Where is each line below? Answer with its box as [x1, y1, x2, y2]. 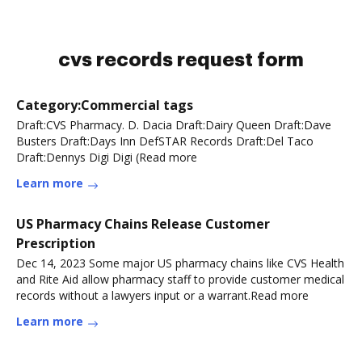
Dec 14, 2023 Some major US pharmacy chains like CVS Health [16, 255, 344, 271]
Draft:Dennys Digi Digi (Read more [16, 149, 197, 165]
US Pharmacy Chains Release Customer [16, 215, 270, 233]
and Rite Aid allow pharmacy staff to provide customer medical [16, 271, 344, 287]
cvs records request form [58, 50, 304, 69]
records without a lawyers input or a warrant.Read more [16, 288, 309, 303]
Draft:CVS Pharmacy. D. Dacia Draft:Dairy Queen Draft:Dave [16, 117, 331, 133]
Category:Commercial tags [16, 96, 193, 114]
